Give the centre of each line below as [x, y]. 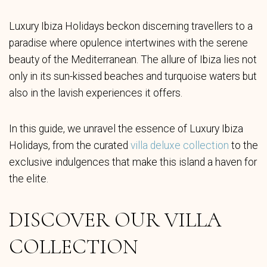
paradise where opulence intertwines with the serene [128, 43]
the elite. [29, 179]
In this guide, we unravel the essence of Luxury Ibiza [126, 129]
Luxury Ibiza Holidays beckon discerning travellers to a [131, 26]
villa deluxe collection [180, 145]
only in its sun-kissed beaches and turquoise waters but [133, 76]
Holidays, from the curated [70, 145]
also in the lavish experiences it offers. [96, 93]
